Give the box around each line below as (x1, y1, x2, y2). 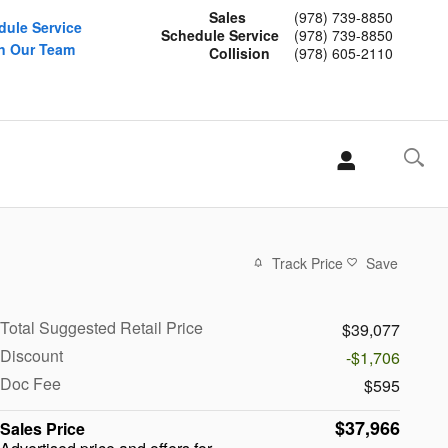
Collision (209, 43, 270, 63)
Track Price (272, 252, 343, 273)
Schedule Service (161, 25, 279, 45)
